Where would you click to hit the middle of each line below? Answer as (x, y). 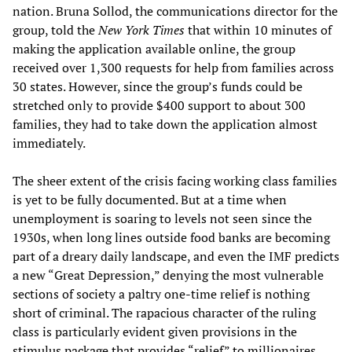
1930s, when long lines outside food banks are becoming (171, 238)
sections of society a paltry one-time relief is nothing (161, 294)
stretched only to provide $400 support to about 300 (159, 106)
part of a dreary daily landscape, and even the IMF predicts (176, 257)
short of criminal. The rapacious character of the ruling (164, 313)
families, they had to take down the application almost (165, 125)
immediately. (49, 143)
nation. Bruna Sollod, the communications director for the (175, 11)
